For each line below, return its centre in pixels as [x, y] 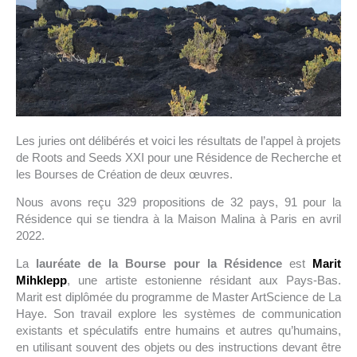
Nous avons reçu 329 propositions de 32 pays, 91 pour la [178, 202]
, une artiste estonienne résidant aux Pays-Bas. [204, 280]
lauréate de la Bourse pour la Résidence [159, 263]
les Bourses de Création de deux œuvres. [124, 174]
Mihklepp [41, 280]
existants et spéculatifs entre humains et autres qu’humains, [178, 330]
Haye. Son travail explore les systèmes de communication [178, 313]
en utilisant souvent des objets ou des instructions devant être [178, 347]
